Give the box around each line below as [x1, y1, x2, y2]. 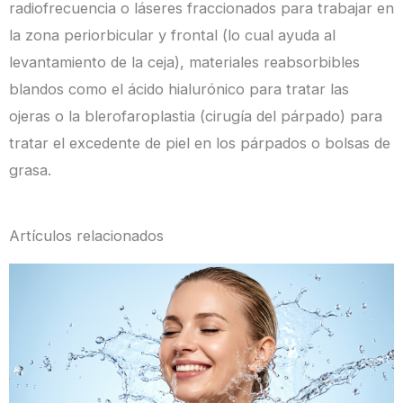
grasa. [9, 160, 51, 179]
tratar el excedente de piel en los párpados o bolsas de [9, 133, 390, 152]
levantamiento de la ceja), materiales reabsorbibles [9, 52, 360, 71]
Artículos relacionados [9, 227, 164, 246]
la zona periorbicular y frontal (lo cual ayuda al [9, 25, 336, 44]
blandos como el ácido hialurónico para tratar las [9, 79, 349, 98]
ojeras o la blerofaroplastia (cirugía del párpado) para [9, 106, 382, 125]
